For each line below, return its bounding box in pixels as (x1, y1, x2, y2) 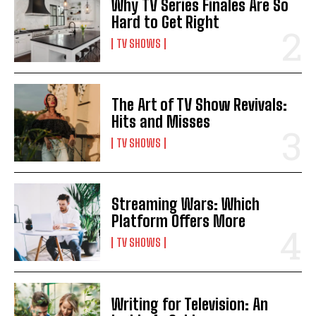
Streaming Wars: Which (111, 195, 260, 214)
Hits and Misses (111, 112, 211, 132)
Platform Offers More (111, 212, 246, 231)
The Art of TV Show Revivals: (111, 95, 288, 115)
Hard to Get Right (111, 13, 220, 32)
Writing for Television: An (111, 294, 269, 314)
